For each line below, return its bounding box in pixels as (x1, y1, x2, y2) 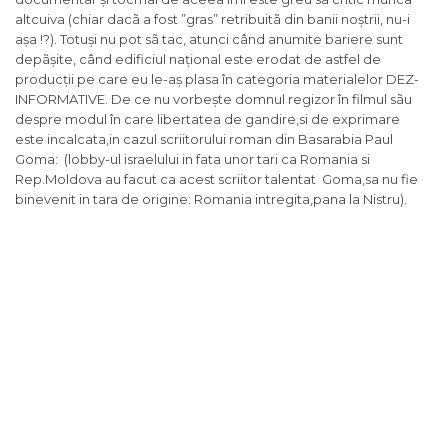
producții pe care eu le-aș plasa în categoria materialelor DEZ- (15, 71, 419, 88)
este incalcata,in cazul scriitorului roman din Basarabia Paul (15, 131, 393, 148)
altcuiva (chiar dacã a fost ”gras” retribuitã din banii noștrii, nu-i (15, 11, 410, 28)
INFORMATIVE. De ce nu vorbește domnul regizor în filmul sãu (15, 91, 412, 108)
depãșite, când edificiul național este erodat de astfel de (15, 51, 381, 68)
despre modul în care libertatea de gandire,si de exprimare (15, 111, 400, 128)
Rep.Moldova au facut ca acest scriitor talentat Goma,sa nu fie (15, 171, 418, 188)
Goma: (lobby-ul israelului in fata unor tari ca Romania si (15, 151, 370, 168)
